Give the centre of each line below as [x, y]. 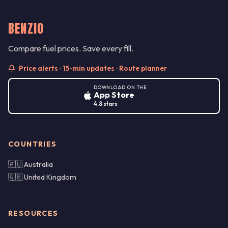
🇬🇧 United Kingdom [42, 177]
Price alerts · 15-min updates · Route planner [92, 68]
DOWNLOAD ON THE [120, 87]
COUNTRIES [33, 144]
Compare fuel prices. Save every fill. [71, 48]
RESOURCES [33, 213]
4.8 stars [105, 104]
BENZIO [26, 28]
